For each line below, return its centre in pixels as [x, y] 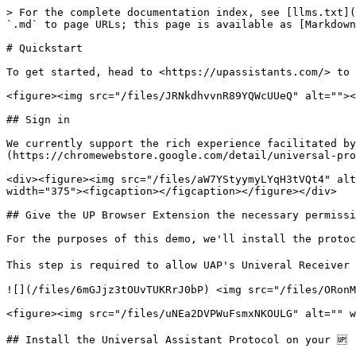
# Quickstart [44, 48]
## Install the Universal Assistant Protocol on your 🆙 [177, 340]
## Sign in [38, 120]
